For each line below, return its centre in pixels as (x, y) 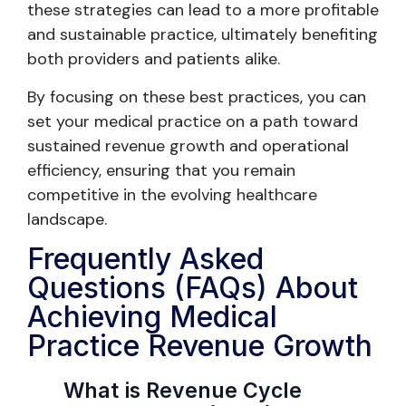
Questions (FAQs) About (193, 288)
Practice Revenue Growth (200, 346)
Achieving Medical (152, 317)
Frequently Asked (145, 259)
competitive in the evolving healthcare (172, 194)
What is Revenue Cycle (183, 391)
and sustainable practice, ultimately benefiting (203, 35)
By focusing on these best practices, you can (197, 97)
